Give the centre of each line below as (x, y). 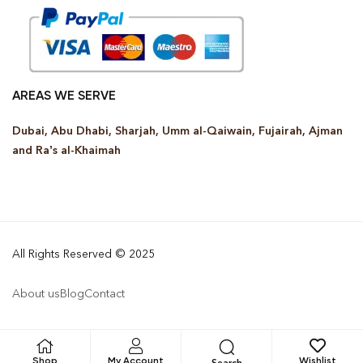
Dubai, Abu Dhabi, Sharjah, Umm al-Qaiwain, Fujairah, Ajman (177, 130)
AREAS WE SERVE (64, 95)
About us (36, 293)
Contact (105, 293)
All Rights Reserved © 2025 (85, 254)
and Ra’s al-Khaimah (66, 150)
